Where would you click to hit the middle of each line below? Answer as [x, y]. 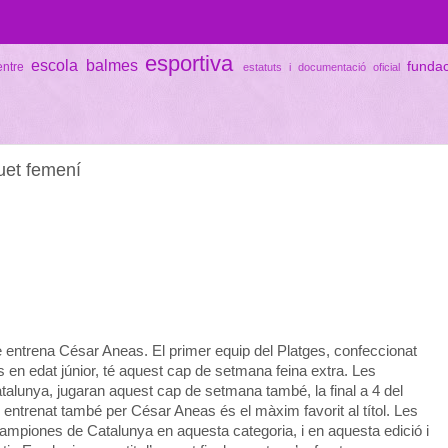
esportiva [189, 63]
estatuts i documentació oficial [321, 66]
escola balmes [84, 64]
